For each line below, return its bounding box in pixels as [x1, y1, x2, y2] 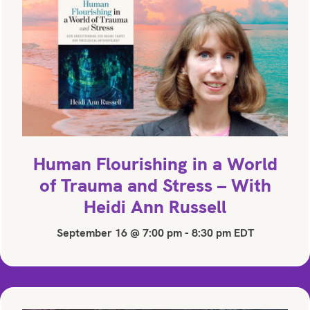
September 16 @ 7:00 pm [56, 225, 182, 240]
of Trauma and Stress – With [39, 173, 271, 197]
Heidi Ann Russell [84, 194, 226, 219]
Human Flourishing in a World [33, 152, 277, 176]
